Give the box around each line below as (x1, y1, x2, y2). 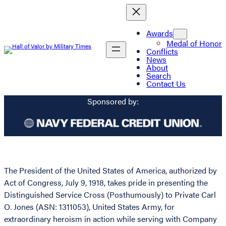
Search (146, 69, 171, 81)
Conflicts (146, 45, 178, 57)
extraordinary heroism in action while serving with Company (4, 213, 217, 225)
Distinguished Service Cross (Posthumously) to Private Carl (4, 189, 216, 201)
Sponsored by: (87, 95, 139, 107)
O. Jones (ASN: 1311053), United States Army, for (4, 201, 175, 213)
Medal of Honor (166, 37, 222, 49)
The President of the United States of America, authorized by (4, 164, 217, 177)
